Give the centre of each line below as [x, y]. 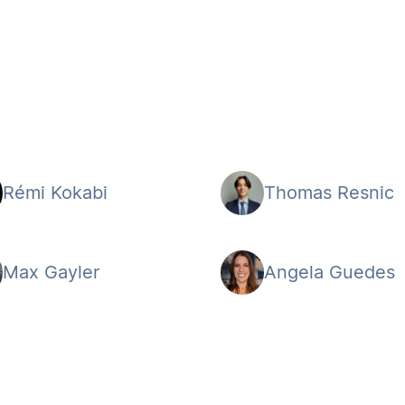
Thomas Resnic [330, 192]
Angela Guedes [330, 272]
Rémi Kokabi [56, 192]
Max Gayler [52, 272]
